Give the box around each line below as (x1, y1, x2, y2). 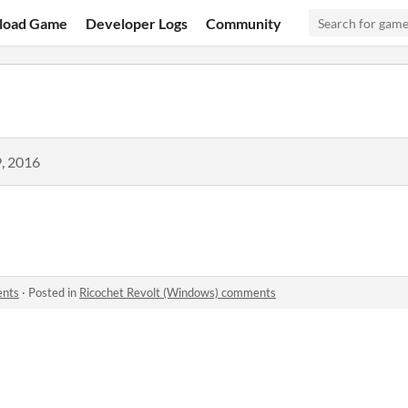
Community (206, 14, 282, 32)
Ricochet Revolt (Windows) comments (79, 285, 276, 300)
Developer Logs (86, 14, 189, 32)
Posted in (28, 285, 79, 300)
